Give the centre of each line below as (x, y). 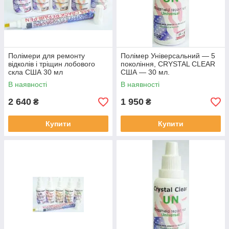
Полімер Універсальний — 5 (168, 56)
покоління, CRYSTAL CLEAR (168, 64)
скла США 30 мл (36, 72)
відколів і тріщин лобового (52, 64)
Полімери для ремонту (47, 56)
